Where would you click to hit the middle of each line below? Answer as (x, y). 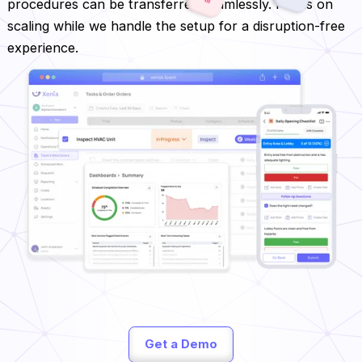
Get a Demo (181, 345)
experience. (42, 47)
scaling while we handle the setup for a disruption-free (176, 25)
